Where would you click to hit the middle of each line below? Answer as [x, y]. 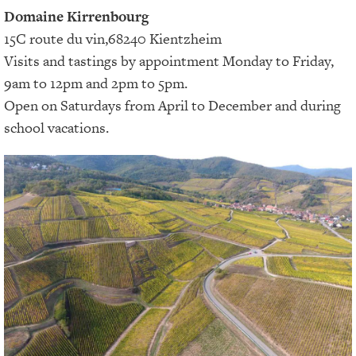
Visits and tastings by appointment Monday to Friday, [169, 60]
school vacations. [56, 127]
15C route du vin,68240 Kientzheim [113, 38]
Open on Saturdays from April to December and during [172, 105]
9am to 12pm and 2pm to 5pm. [96, 83]
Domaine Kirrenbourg [76, 16]
